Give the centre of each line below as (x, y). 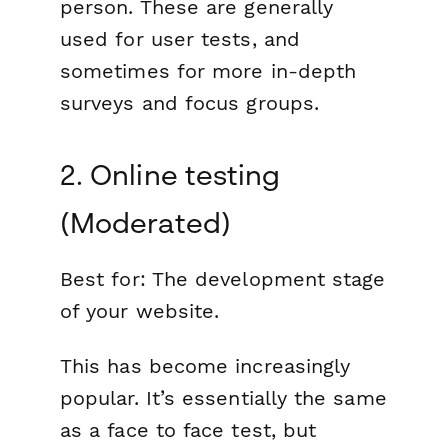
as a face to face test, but (188, 429)
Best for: (103, 278)
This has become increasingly (205, 365)
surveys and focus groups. (190, 102)
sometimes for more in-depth (208, 70)
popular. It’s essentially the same (223, 397)
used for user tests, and (180, 38)
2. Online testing (170, 174)
